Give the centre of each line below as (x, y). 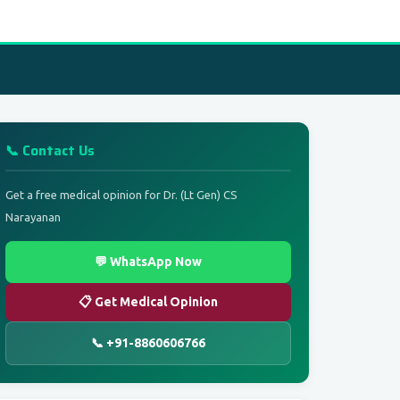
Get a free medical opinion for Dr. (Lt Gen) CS (121, 195)
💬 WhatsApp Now (148, 262)
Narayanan (33, 217)
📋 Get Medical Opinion (148, 302)
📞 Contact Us (50, 151)
